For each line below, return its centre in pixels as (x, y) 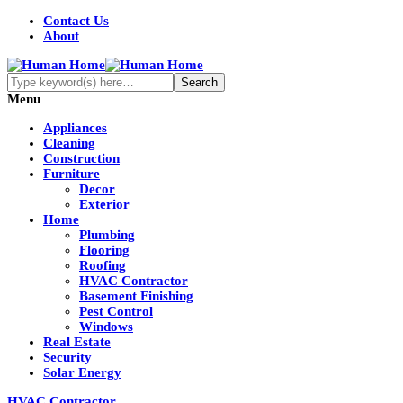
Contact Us (76, 21)
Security (67, 357)
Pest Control (116, 311)
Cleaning (69, 143)
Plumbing (107, 235)
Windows (106, 327)
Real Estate (77, 342)
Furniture (72, 174)
